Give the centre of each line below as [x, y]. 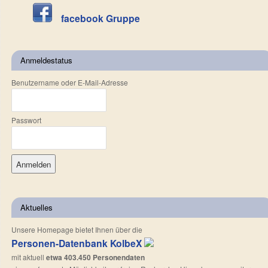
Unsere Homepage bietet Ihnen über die [77, 229]
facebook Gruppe [100, 18]
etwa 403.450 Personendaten [95, 257]
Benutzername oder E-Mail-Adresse [70, 82]
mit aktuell [29, 257]
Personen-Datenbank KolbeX [77, 243]
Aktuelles [36, 207]
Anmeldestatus [46, 60]
